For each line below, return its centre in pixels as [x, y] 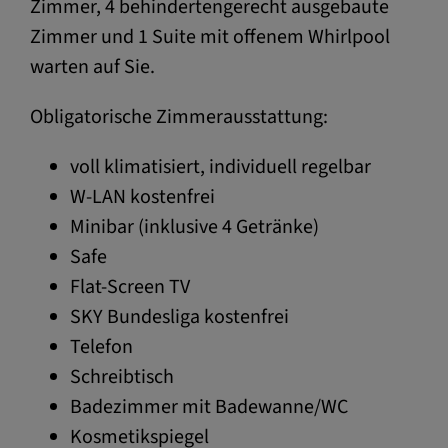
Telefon [101, 346]
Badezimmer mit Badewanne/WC [209, 406]
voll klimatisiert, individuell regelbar [220, 166]
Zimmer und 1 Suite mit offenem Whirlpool [210, 36]
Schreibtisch [122, 376]
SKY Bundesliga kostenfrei [179, 316]
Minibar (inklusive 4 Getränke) [194, 226]
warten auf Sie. [92, 66]
